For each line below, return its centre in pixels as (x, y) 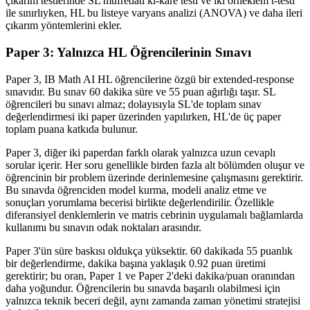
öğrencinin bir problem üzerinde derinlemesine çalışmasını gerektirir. (154, 177)
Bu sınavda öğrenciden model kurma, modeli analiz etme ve (136, 190)
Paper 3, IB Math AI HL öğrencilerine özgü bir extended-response (150, 79)
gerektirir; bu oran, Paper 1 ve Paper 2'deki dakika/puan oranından (150, 275)
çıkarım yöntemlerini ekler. (64, 26)
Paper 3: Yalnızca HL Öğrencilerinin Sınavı (128, 53)
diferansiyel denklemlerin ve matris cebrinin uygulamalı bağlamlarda (154, 215)
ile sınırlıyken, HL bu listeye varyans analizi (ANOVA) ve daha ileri (154, 13)
